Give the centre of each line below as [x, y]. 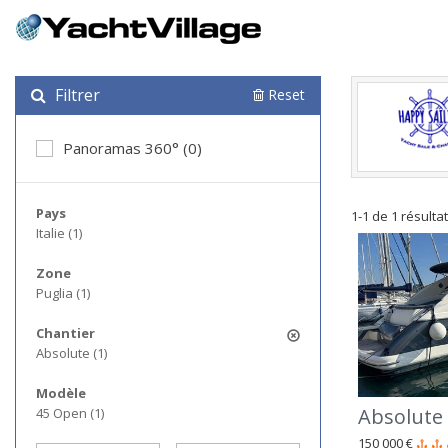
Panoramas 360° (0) [132, 148]
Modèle [61, 393]
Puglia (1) [63, 293]
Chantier [65, 333]
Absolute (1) [71, 353]
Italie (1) [59, 233]
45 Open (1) [70, 413]
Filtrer [75, 95]
